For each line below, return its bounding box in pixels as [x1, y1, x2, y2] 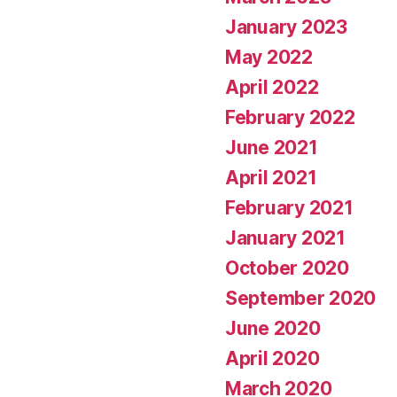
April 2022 [225, 76, 319, 99]
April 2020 [225, 347, 320, 370]
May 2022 [225, 46, 313, 69]
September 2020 [225, 287, 377, 310]
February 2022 [225, 106, 355, 129]
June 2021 [225, 136, 318, 160]
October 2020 [225, 257, 349, 280]
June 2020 [225, 317, 321, 340]
